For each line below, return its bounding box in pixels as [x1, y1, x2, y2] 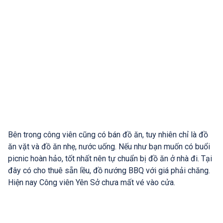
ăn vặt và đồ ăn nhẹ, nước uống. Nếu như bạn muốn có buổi [8, 141, 210, 151]
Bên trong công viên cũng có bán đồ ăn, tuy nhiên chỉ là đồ [8, 129, 208, 139]
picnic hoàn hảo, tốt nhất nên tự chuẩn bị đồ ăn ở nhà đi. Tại [8, 153, 212, 163]
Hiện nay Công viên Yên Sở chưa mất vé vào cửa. [8, 177, 175, 187]
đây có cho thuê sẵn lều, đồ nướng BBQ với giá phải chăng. [8, 165, 210, 175]
